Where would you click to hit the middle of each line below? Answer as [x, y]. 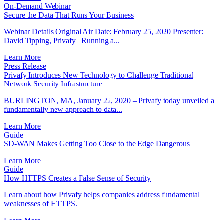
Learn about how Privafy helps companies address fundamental [102, 194]
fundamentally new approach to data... [63, 109]
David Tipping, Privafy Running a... [62, 40]
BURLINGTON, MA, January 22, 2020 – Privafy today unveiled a [109, 100]
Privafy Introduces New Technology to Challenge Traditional [99, 75]
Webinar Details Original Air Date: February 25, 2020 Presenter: [104, 31]
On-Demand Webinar [37, 6]
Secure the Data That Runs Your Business [69, 15]
